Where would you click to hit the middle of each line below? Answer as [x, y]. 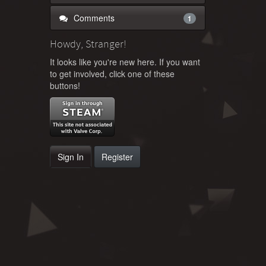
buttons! [65, 85]
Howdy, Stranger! [88, 44]
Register [117, 156]
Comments [93, 18]
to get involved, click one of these [112, 73]
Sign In [70, 156]
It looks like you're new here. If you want [125, 61]
